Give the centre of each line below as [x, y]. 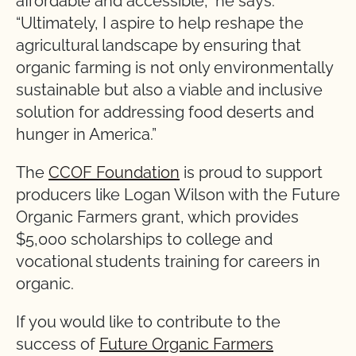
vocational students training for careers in [168, 261]
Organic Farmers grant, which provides [157, 217]
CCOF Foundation [114, 172]
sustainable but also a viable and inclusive [169, 90]
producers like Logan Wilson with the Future [178, 195]
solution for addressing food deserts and [165, 112]
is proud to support [251, 172]
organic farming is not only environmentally [174, 68]
